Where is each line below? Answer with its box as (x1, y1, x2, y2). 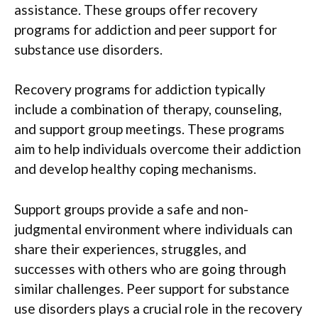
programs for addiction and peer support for (14, 21, 277, 38)
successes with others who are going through (14, 260, 286, 277)
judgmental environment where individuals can (14, 220, 292, 237)
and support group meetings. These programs (14, 121, 285, 137)
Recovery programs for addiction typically (14, 81, 265, 97)
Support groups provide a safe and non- (14, 200, 248, 217)
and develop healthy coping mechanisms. (14, 160, 256, 177)
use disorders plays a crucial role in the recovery (14, 300, 302, 317)
